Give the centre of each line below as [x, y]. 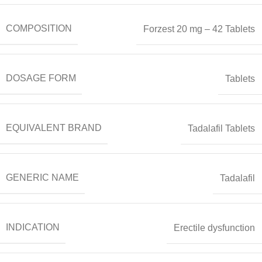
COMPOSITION [39, 29]
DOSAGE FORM [41, 78]
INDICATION [33, 227]
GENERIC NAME [42, 178]
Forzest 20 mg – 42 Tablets [199, 29]
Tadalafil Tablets [221, 128]
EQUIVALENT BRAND [54, 128]
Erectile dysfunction [214, 227]
